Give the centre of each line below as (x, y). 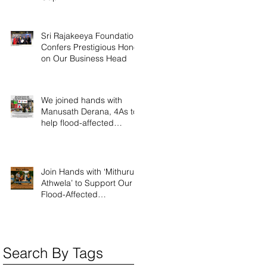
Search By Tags (53, 253)
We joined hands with (82, 100)
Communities (66, 206)
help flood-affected (77, 123)
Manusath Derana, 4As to (89, 111)
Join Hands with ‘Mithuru (88, 172)
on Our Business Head (84, 58)
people (55, 134)
